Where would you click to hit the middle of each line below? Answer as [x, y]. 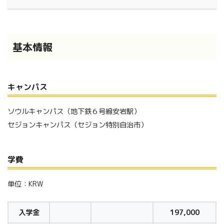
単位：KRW [25, 184]
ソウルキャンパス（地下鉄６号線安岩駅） [74, 112]
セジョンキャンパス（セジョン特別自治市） [77, 125]
